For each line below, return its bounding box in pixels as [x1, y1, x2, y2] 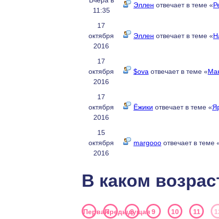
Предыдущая [105, 208, 150, 216]
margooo [133, 139, 161, 147]
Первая [83, 208, 109, 216]
